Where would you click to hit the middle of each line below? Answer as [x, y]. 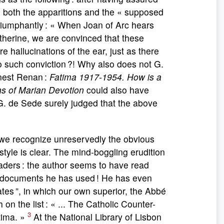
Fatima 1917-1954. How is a [105, 77]
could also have [116, 90]
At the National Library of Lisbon [96, 217]
